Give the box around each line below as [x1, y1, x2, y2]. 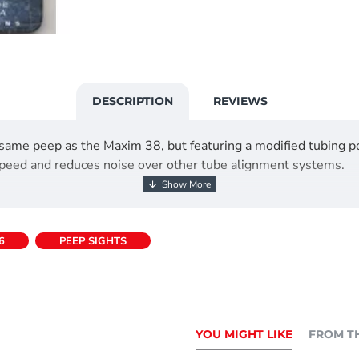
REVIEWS [212, 94, 268, 108]
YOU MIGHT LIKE [196, 327, 292, 342]
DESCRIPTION [91, 94, 173, 108]
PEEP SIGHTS [59, 234, 127, 248]
